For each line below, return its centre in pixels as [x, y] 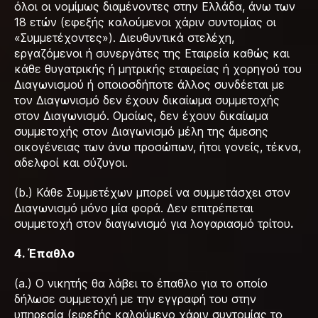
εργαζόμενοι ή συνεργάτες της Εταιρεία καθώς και [152, 53]
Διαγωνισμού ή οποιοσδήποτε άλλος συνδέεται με [149, 84]
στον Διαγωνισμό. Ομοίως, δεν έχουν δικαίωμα [141, 116]
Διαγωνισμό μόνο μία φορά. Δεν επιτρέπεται [134, 208]
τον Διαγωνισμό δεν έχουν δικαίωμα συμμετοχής [147, 100]
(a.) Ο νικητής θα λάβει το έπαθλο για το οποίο [141, 283]
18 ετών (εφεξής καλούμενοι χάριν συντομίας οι [145, 22]
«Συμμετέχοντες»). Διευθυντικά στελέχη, [124, 38]
